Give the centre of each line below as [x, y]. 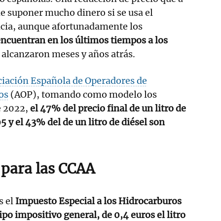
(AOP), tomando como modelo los [83, 94]
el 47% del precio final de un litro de [107, 108]
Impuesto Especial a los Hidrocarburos [97, 201]
